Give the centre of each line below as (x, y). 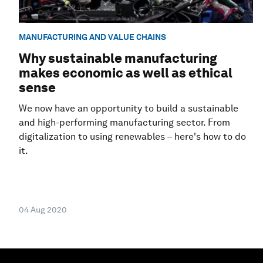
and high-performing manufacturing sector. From (124, 123)
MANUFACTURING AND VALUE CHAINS (92, 37)
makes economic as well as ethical (126, 73)
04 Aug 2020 (43, 210)
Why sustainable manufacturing (118, 58)
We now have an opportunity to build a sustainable (129, 109)
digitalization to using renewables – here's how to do (132, 137)
